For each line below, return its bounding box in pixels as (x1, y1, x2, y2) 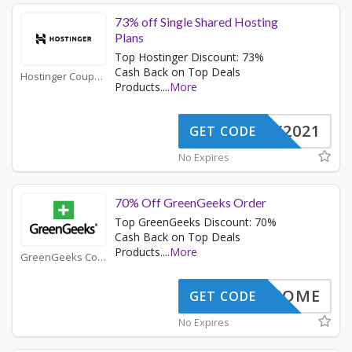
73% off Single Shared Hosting (115, 14, 278, 30)
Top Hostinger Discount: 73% (115, 49, 264, 65)
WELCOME (236, 285, 321, 307)
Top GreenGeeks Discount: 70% (115, 214, 277, 230)
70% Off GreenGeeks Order (115, 195, 266, 211)
